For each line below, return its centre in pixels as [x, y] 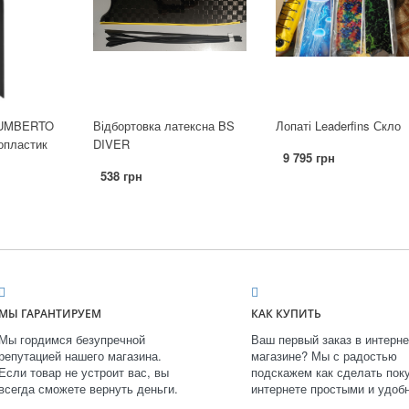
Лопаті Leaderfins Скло [338, 126]
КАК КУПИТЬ [286, 314]
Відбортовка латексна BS [163, 126]
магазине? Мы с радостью [324, 356]
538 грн [121, 176]
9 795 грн [309, 158]
